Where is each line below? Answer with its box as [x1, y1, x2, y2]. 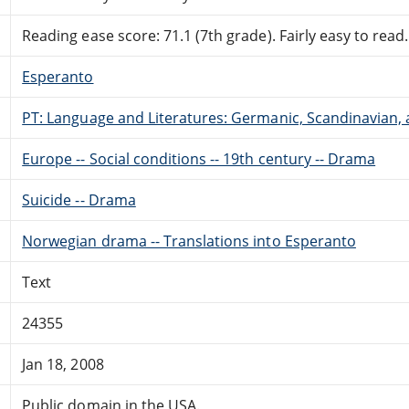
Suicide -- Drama [22, 189, 136, 210]
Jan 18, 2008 [22, 353, 104, 374]
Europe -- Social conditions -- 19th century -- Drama [22, 148, 376, 169]
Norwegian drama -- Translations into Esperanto [22, 230, 356, 251]
